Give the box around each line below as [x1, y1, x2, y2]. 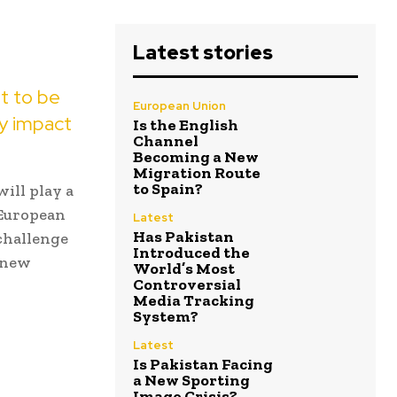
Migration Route [133, 163, 261, 183]
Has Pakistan [133, 227, 234, 247]
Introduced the [133, 243, 250, 263]
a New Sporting [133, 370, 250, 391]
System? [133, 307, 198, 327]
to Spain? [133, 179, 203, 199]
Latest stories [133, 40, 273, 66]
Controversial [133, 275, 241, 295]
